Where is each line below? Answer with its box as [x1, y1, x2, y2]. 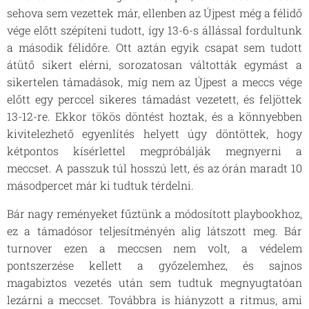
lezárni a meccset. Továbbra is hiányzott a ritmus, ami [7, 292, 302, 307]
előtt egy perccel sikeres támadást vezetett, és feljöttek [7, 92, 302, 106]
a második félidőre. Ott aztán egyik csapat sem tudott [7, 40, 302, 54]
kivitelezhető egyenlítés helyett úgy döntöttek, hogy [7, 126, 302, 141]
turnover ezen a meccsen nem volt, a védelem [7, 241, 302, 255]
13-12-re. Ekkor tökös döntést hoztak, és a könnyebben [7, 109, 302, 123]
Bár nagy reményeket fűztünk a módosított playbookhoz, [7, 206, 302, 221]
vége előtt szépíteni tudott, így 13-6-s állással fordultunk [7, 23, 302, 37]
